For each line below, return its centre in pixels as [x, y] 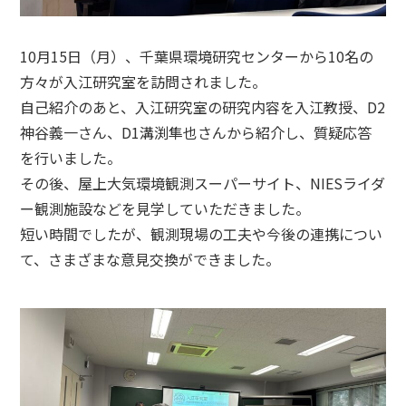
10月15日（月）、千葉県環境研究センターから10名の [197, 57]
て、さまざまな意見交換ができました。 [150, 260]
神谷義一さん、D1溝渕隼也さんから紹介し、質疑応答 [196, 133]
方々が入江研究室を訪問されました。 [144, 82]
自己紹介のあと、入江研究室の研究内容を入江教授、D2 [203, 107]
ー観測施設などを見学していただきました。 [165, 209]
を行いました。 [71, 158]
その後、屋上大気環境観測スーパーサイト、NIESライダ [203, 184]
